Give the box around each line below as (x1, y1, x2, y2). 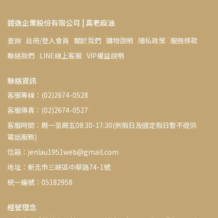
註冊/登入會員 (26, 36, 69, 45)
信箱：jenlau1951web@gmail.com (7, 147, 119, 157)
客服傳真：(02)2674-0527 (7, 105, 88, 115)
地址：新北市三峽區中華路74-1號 (7, 162, 110, 172)
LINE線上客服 (39, 51, 82, 60)
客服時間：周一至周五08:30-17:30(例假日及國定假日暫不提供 (7, 120, 197, 130)
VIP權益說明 (87, 51, 124, 60)
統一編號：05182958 (7, 177, 73, 187)
